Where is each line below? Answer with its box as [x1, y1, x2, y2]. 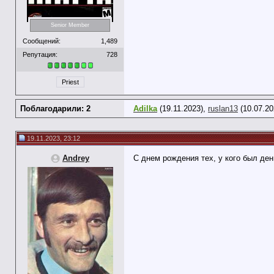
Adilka [133, 104, 157, 113]
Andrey [62, 154, 89, 163]
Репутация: [23, 50, 57, 58]
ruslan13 [208, 104, 238, 113]
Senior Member [51, 22, 89, 29]
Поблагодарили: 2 [20, 104, 91, 113]
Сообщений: [23, 37, 61, 45]
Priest [61, 78, 79, 86]
